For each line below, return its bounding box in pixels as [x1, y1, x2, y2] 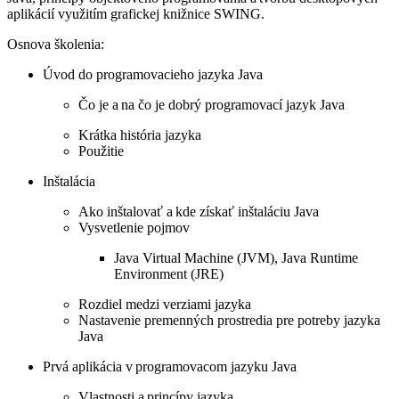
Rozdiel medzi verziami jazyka [78, 296, 251, 312]
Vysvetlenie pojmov [78, 219, 190, 235]
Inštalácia [43, 173, 95, 189]
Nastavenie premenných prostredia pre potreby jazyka [78, 312, 380, 328]
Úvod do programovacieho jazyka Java [43, 66, 263, 82]
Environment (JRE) [114, 265, 224, 281]
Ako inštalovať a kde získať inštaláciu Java [78, 203, 319, 219]
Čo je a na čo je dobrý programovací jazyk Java [78, 96, 345, 112]
